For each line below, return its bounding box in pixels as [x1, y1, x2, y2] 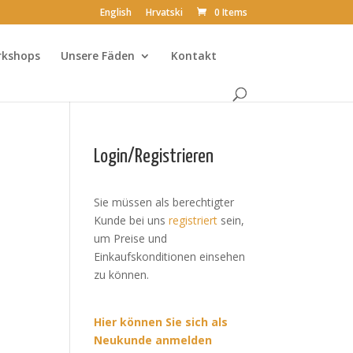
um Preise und [94, 231, 168, 246]
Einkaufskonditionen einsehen [94, 249, 246, 264]
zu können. [94, 267, 150, 282]
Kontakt [171, 48, 217, 63]
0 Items [214, 6, 247, 19]
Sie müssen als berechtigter [94, 195, 235, 210]
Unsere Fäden [61, 48, 136, 63]
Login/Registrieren [94, 147, 214, 166]
